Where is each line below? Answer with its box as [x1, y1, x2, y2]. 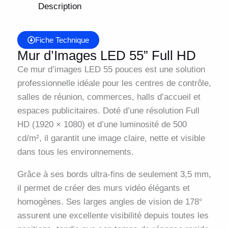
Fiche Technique [35, 36, 89, 45]
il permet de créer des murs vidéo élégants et [17, 183, 190, 193]
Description [38, 1, 81, 11]
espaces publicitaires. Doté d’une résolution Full [17, 106, 199, 116]
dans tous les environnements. [17, 147, 134, 157]
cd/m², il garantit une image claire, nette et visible [17, 133, 205, 144]
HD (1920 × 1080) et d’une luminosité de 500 [17, 120, 187, 130]
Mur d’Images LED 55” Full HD [17, 48, 196, 63]
